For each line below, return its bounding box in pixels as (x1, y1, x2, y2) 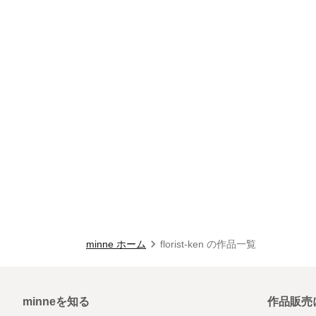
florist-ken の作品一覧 (160, 238, 256, 250)
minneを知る (23, 296, 90, 308)
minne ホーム (86, 238, 146, 250)
